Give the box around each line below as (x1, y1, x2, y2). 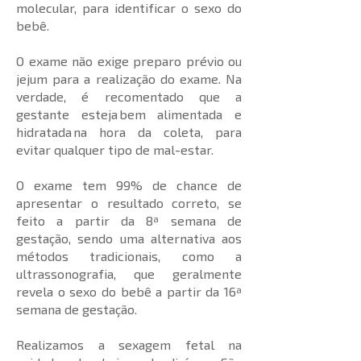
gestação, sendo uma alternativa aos (16, 230, 242, 246)
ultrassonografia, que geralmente (16, 266, 242, 281)
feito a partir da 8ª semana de (16, 213, 242, 228)
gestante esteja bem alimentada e (16, 106, 242, 122)
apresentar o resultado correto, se (16, 195, 242, 210)
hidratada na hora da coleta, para (16, 124, 242, 139)
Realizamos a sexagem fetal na (16, 337, 242, 352)
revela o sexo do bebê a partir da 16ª (16, 284, 242, 299)
